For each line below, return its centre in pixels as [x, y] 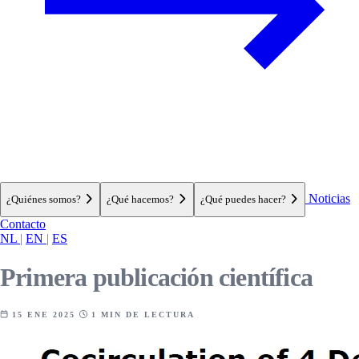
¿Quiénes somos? [45, 199]
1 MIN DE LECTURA [141, 314]
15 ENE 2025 [44, 314]
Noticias [327, 198]
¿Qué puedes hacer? [244, 199]
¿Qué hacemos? [142, 199]
